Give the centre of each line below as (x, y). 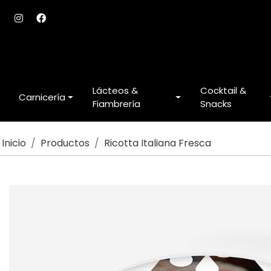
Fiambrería (116, 103)
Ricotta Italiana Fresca (158, 143)
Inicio (14, 143)
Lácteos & (115, 90)
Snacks (216, 103)
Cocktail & (224, 90)
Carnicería (42, 97)
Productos (65, 143)
